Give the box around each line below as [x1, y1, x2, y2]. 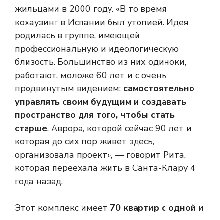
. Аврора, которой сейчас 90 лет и [47, 122, 192, 135]
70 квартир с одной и [110, 202, 204, 214]
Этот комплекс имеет [15, 202, 110, 214]
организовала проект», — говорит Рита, [15, 149, 186, 161]
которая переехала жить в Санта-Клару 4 [15, 162, 195, 174]
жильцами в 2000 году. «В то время [15, 3, 167, 15]
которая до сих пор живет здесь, [15, 136, 154, 148]
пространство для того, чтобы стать [15, 109, 175, 121]
